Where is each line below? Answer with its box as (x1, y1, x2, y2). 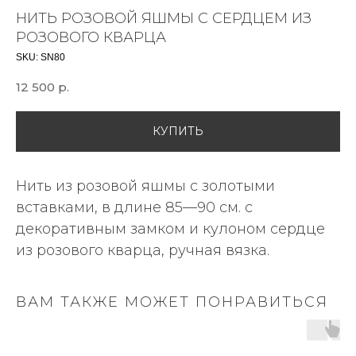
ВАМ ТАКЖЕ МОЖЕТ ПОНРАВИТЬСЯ (16, 293, 328, 311)
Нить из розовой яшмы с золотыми (16, 177, 275, 195)
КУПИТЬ (153, 124, 203, 139)
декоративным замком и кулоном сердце (16, 220, 325, 238)
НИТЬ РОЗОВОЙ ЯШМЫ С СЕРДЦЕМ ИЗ (16, 10, 311, 27)
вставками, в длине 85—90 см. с (16, 199, 253, 217)
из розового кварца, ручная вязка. (16, 242, 269, 260)
